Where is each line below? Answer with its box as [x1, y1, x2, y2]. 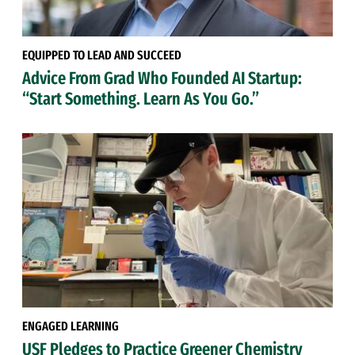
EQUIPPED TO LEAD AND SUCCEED [22, 47, 181, 63]
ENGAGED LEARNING [22, 319, 119, 334]
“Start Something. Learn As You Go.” [22, 87, 259, 109]
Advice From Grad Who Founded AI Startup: [22, 67, 302, 89]
